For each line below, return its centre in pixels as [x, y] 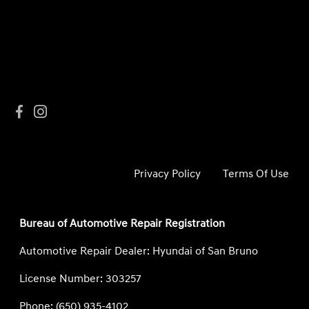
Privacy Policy [168, 174]
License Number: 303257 [81, 279]
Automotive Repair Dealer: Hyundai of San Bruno [139, 251]
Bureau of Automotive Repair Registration [122, 223]
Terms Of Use [256, 174]
